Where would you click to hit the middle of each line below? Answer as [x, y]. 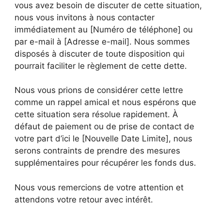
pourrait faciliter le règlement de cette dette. [101, 66]
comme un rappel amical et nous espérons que [105, 102]
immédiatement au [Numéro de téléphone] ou [104, 29]
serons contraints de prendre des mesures [97, 151]
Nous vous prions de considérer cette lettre [99, 90]
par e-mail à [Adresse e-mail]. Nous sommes [102, 41]
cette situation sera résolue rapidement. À [96, 114]
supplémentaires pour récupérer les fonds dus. [105, 163]
